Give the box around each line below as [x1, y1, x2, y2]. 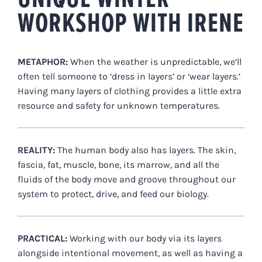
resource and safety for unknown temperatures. [17, 100, 220, 112]
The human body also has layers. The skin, [57, 144, 236, 156]
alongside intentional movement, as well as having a [17, 247, 243, 259]
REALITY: [17, 144, 57, 156]
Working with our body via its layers [67, 233, 222, 244]
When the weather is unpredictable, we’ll [70, 56, 242, 68]
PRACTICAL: [17, 233, 67, 244]
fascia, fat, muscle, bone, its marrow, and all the [17, 159, 219, 171]
